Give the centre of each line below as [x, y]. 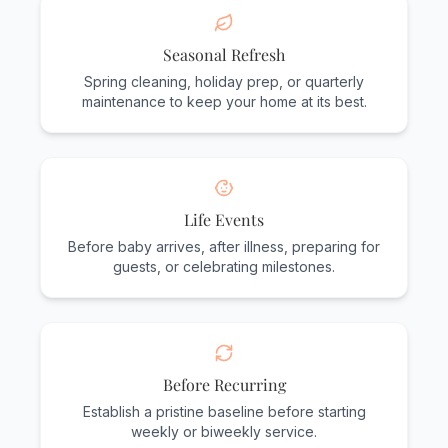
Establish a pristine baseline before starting [224, 412]
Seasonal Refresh [224, 55]
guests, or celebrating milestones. [224, 267]
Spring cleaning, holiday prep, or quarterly [224, 82]
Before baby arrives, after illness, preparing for [224, 247]
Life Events [224, 220]
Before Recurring [224, 385]
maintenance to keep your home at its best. [224, 102]
